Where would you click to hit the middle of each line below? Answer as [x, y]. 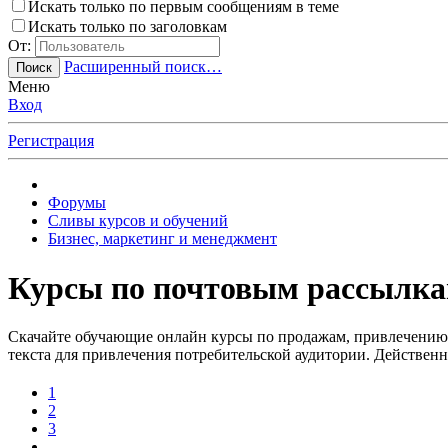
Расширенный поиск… [143, 67]
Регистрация [51, 141]
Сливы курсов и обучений [138, 221]
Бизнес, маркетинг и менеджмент [162, 239]
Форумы [77, 203]
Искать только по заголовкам [127, 27]
